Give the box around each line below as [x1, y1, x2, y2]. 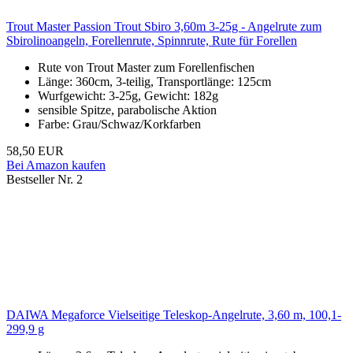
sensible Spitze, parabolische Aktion [38, 103, 217, 117]
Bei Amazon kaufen [6, 158, 106, 173]
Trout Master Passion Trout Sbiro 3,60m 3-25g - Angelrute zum [6, 20, 321, 34]
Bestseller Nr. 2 [6, 173, 83, 187]
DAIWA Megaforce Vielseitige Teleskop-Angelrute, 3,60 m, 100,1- [6, 308, 341, 322]
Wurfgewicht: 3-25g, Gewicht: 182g [38, 89, 218, 103]
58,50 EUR [6, 144, 64, 158]
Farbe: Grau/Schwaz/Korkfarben [38, 117, 201, 132]
